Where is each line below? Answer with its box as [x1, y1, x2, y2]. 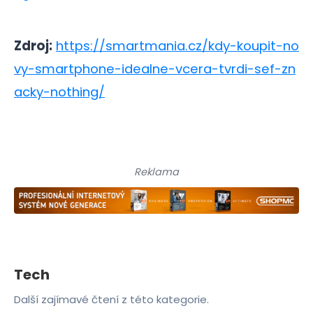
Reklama [134, 164, 179, 179]
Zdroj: [14, 37, 52, 55]
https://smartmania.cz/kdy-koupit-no [56, 37, 299, 55]
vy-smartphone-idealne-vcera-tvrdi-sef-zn [14, 60, 296, 78]
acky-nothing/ [14, 83, 105, 101]
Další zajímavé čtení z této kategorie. [14, 291, 209, 307]
